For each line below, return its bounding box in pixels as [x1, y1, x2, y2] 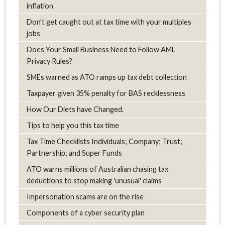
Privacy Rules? [26, 56, 72, 65]
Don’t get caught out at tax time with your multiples [26, 17, 191, 26]
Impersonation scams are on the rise [26, 192, 144, 201]
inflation [26, 1, 53, 10]
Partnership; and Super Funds [26, 148, 122, 157]
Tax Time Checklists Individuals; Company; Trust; [26, 137, 182, 146]
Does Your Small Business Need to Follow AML [26, 45, 175, 54]
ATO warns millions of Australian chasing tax [26, 164, 168, 173]
